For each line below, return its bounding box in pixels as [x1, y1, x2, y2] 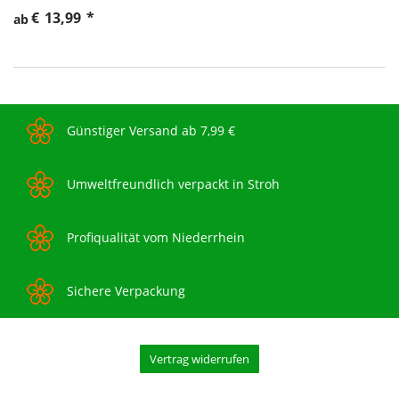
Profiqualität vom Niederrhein [67, 229, 245, 247]
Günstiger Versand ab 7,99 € [67, 122, 235, 140]
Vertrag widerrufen [150, 351, 249, 368]
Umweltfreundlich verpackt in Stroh [67, 175, 280, 193]
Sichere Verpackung [67, 282, 185, 300]
